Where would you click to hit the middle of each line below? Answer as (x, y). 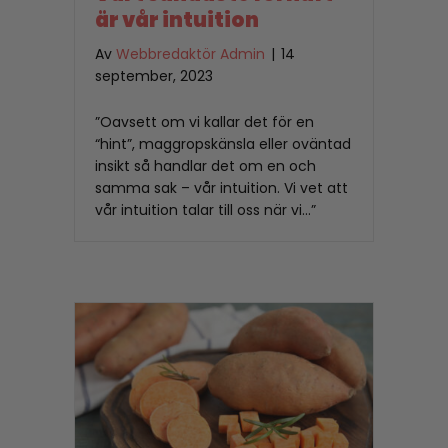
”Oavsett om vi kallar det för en (204, 122)
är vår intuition (178, 20)
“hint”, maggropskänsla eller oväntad (223, 144)
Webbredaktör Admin (190, 54)
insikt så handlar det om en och (205, 166)
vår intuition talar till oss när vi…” (205, 210)
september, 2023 (154, 76)
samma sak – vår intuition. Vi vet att (221, 188)
